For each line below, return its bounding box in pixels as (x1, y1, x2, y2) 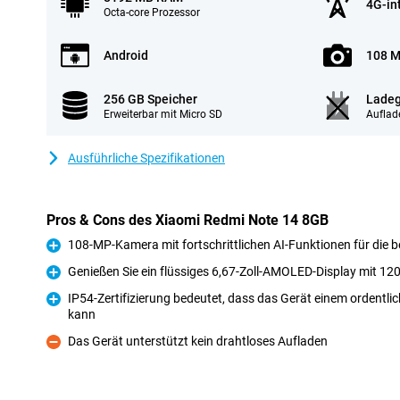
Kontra (46, 344, 85, 359)
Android (104, 48, 148, 62)
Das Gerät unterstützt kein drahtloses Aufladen (68, 334, 328, 348)
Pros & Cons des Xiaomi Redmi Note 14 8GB (46, 212, 329, 229)
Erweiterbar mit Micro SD (104, 108, 222, 121)
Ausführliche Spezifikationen (68, 151, 225, 165)
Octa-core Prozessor (104, 6, 200, 19)
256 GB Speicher (104, 92, 197, 106)
